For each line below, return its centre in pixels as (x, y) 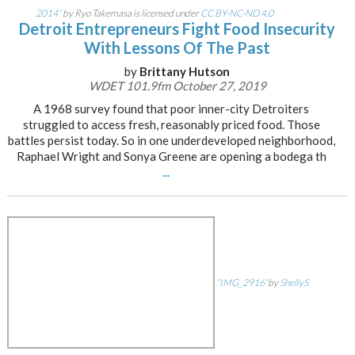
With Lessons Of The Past (177, 48)
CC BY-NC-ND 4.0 (237, 13)
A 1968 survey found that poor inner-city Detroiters (172, 109)
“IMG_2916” (242, 283)
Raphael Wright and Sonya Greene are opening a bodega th (171, 156)
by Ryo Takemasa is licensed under (130, 13)
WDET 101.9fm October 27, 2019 (177, 86)
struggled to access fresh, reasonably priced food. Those (171, 124)
